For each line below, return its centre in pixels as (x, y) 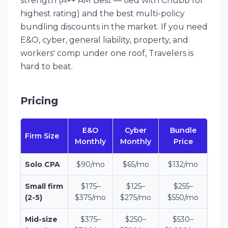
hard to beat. (47, 66)
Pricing (39, 101)
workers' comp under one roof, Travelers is (107, 53)
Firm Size (42, 136)
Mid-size (41, 219)
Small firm (44, 186)
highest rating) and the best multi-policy (103, 13)
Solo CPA (42, 164)
